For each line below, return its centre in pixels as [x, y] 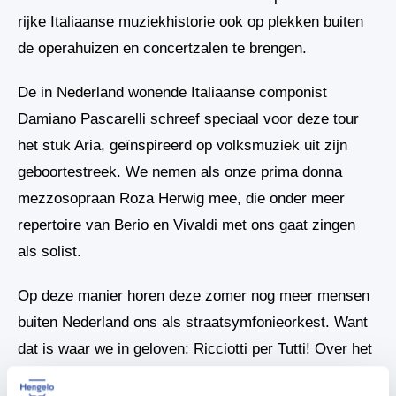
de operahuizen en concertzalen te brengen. [164, 48]
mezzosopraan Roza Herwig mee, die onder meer [181, 198]
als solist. [52, 251]
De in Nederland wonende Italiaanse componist [172, 92]
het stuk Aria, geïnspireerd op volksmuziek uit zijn [183, 145]
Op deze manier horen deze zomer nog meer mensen [194, 295]
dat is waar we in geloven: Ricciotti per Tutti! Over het [195, 348]
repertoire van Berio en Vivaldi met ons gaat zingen [187, 225]
